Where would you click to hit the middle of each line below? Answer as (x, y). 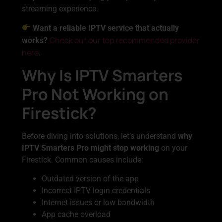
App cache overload (76, 215)
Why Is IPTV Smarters (102, 75)
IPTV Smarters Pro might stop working (90, 148)
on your (173, 148)
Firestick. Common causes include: (83, 160)
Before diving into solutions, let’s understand (100, 136)
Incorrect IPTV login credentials (96, 191)
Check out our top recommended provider (125, 40)
